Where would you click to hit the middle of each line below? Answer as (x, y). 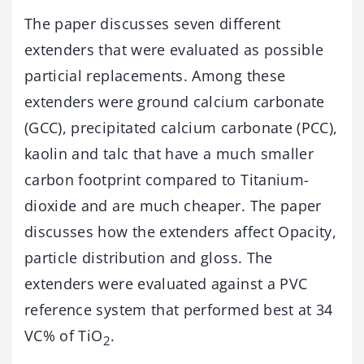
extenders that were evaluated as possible (174, 49)
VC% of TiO (64, 335)
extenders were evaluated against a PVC (166, 283)
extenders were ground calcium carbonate (175, 101)
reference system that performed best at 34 (179, 309)
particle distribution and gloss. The (149, 257)
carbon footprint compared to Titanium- (167, 179)
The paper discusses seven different (153, 23)
